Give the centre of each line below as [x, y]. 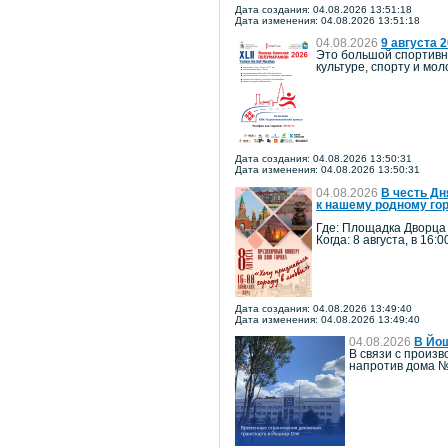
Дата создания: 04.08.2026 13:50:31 [323, 159]
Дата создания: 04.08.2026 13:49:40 [323, 308]
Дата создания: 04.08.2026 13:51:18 [323, 9]
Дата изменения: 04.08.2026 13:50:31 [327, 170]
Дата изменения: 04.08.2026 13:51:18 [327, 20]
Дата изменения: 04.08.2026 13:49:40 [327, 319]
